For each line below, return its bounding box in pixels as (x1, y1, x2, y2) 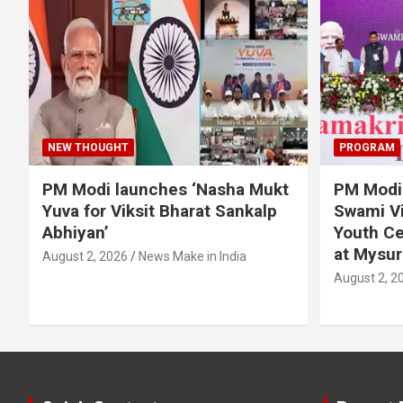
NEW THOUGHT (48, 140, 129, 154)
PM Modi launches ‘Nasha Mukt (42, 178, 289, 200)
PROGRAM (338, 140, 395, 154)
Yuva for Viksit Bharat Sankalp (42, 200, 277, 221)
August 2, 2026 (42, 248, 128, 264)
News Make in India (139, 248, 246, 264)
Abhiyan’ (42, 221, 109, 243)
